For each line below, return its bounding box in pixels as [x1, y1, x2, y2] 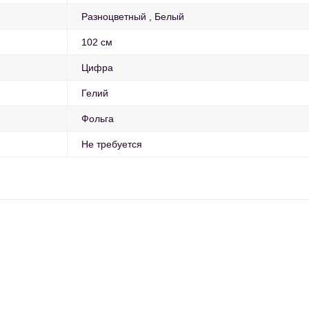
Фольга [81, 113, 114, 125]
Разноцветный [81, 11, 146, 23]
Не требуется [81, 139, 142, 150]
